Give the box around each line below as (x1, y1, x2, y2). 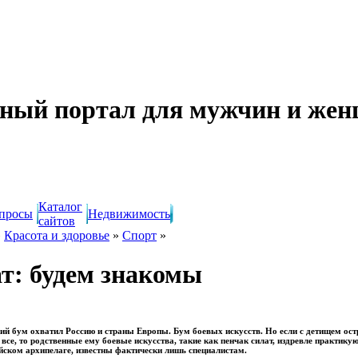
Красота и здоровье (4, 229, 109, 242)
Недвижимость (88, 207, 170, 221)
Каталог (38, 200, 82, 213)
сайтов (38, 214, 75, 228)
